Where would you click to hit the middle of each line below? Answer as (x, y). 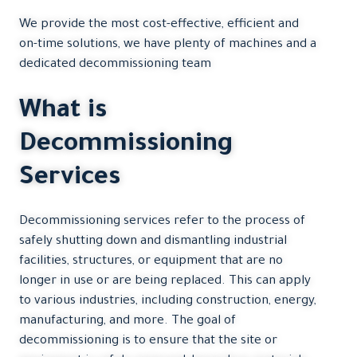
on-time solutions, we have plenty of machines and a (168, 45)
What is (63, 112)
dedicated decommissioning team (115, 65)
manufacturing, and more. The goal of (127, 321)
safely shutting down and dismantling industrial (153, 241)
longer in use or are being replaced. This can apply (165, 281)
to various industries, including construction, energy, (168, 301)
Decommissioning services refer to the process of (162, 222)
